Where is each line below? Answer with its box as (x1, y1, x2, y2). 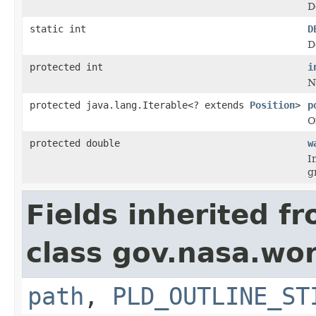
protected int (30, 61, 103, 73)
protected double (30, 137, 120, 149)
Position (250, 99, 295, 111)
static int (30, 23, 86, 35)
